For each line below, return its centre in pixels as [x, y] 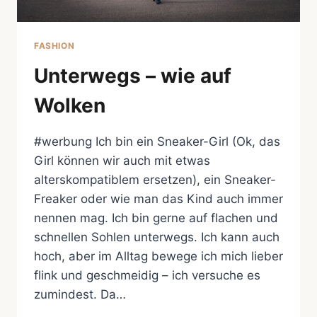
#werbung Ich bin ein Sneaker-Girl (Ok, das [157, 141]
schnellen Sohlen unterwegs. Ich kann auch [157, 237]
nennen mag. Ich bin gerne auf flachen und [156, 218]
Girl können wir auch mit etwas [122, 160]
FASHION [54, 45]
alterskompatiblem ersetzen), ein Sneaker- [155, 179]
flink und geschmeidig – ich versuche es [147, 275]
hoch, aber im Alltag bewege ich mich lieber [158, 256]
